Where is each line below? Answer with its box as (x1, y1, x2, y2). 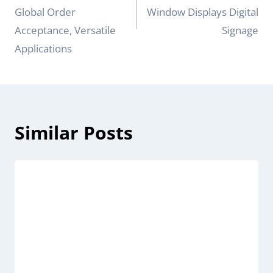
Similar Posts (15, 120, 133, 145)
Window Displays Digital (147, 5, 258, 19)
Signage (222, 23, 258, 37)
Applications (15, 41, 72, 55)
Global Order (15, 5, 76, 19)
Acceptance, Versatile (15, 23, 116, 37)
